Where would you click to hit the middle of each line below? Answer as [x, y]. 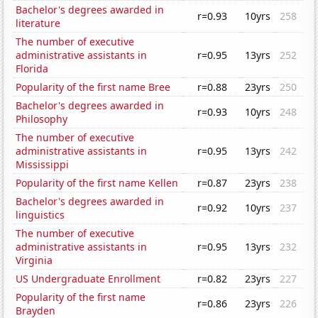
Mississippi [43, 165]
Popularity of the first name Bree [93, 87]
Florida [32, 69]
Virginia [34, 261]
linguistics [40, 215]
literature [38, 23]
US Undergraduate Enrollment [88, 279]
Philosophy [42, 119]
